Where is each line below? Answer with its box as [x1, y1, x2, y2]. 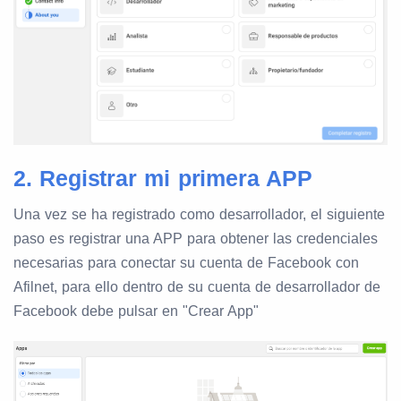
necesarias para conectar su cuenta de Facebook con [13, 254, 359, 270]
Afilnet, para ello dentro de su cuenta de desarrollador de [13, 278, 380, 294]
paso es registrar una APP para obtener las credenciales [13, 230, 378, 246]
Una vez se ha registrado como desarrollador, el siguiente [13, 206, 385, 222]
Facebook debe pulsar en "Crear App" [13, 303, 259, 319]
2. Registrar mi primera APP [13, 165, 320, 191]
